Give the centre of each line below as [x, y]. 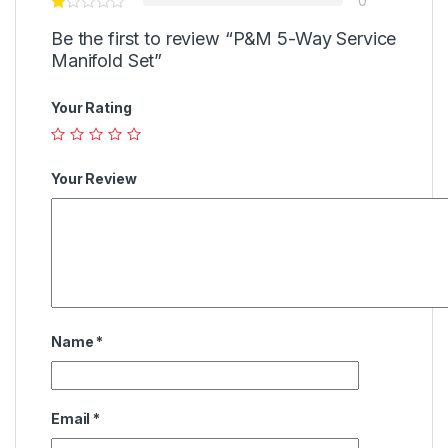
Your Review [94, 178]
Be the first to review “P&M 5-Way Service [224, 38]
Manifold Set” [107, 60]
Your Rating [91, 107]
